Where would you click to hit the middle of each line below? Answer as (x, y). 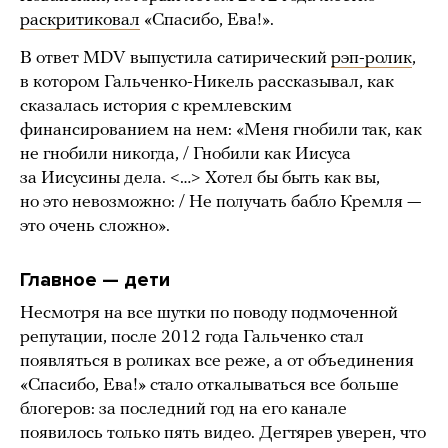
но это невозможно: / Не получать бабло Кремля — (220, 203)
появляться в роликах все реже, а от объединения (217, 362)
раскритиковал (80, 21)
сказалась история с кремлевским (156, 107)
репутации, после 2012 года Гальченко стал (192, 338)
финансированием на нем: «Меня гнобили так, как (221, 131)
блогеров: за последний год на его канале (183, 410)
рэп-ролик (371, 59)
